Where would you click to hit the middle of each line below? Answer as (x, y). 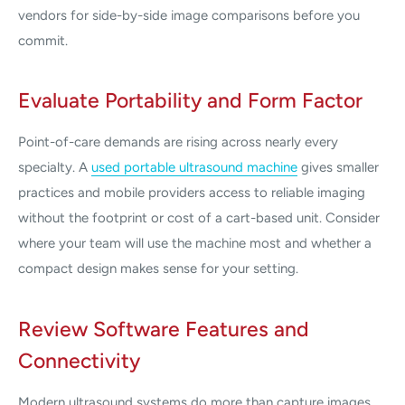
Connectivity (79, 360)
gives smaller (338, 168)
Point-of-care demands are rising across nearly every (178, 142)
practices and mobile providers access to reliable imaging (192, 193)
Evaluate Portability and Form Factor (190, 101)
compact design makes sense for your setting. (158, 269)
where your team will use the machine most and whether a (195, 244)
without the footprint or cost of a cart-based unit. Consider (199, 218)
